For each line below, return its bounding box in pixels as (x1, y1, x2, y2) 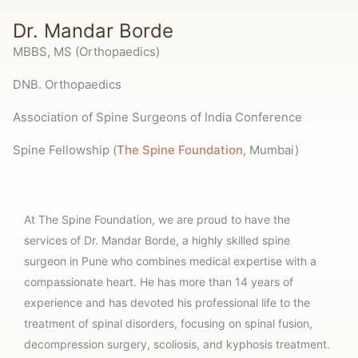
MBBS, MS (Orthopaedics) (13, 43, 160, 59)
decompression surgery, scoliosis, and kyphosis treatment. (24, 336, 330, 351)
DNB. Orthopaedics (13, 76, 121, 92)
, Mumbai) (243, 141, 299, 157)
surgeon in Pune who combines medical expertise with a (24, 253, 316, 268)
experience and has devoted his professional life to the (24, 295, 310, 309)
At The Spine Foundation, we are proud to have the (24, 212, 290, 226)
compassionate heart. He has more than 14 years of (24, 274, 293, 288)
